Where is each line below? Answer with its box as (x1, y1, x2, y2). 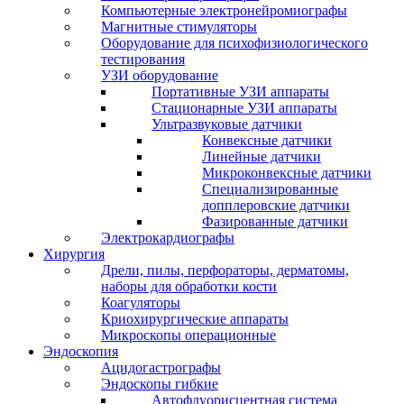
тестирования (101, 51, 185, 67)
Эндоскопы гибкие (101, 376, 218, 391)
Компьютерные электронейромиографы (101, 3, 347, 18)
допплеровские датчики (202, 197, 350, 213)
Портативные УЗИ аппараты (151, 84, 329, 99)
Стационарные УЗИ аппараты (151, 100, 337, 115)
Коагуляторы (101, 295, 180, 310)
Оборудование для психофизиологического (101, 35, 368, 50)
